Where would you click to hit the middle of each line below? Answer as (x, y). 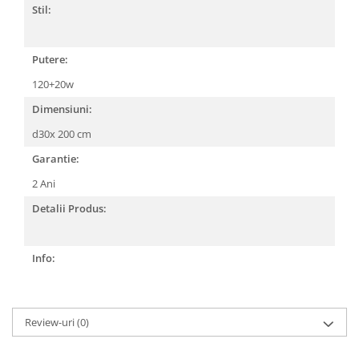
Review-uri (51, 322)
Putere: (50, 59)
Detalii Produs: (69, 208)
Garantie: (56, 159)
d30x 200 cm (63, 134)
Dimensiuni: (62, 109)
